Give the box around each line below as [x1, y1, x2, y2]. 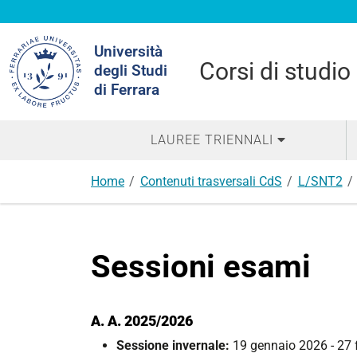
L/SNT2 [297, 174, 343, 189]
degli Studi [94, 61, 167, 80]
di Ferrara [94, 80, 159, 99]
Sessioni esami [91, 248, 311, 285]
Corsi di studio [199, 57, 351, 85]
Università [94, 42, 163, 61]
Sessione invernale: [116, 338, 229, 353]
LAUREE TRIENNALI [150, 132, 273, 147]
